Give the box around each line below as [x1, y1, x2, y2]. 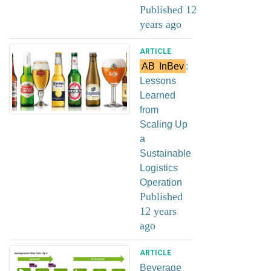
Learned [140, 90, 175, 100]
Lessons [140, 75, 176, 86]
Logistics [140, 162, 178, 173]
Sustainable [140, 148, 191, 158]
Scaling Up [140, 119, 188, 129]
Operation [140, 177, 182, 188]
